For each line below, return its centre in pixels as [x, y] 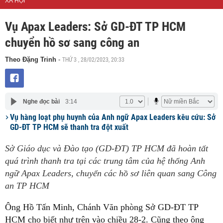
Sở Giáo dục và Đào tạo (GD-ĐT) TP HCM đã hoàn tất [107, 148]
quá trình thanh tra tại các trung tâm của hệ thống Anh [105, 161]
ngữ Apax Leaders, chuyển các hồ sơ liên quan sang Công [111, 173]
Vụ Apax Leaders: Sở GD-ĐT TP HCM [95, 27]
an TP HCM [27, 186]
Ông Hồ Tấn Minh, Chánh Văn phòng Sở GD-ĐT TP [102, 207]
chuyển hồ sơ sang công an [72, 43]
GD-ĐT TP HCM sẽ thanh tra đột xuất [69, 127]
